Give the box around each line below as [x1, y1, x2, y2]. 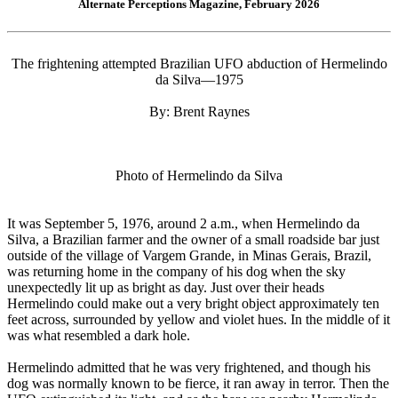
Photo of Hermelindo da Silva [115, 168, 283, 184]
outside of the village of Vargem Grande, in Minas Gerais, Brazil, [7, 248, 371, 264]
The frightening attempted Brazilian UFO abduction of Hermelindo [11, 56, 387, 72]
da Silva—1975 [155, 72, 243, 88]
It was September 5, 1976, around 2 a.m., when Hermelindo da [7, 216, 360, 232]
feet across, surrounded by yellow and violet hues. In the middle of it [7, 312, 390, 328]
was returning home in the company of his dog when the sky [7, 264, 346, 280]
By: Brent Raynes [148, 104, 250, 120]
